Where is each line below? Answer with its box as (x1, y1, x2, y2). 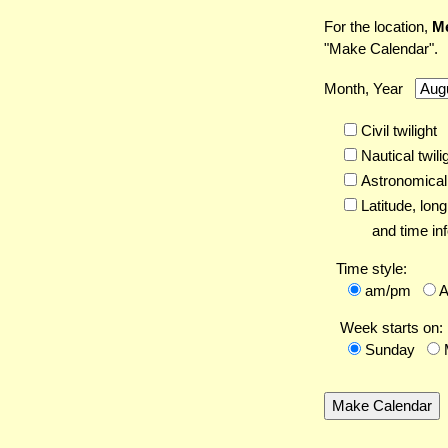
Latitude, (357, 197, 420, 215)
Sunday (365, 341, 415, 359)
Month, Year (324, 80, 415, 98)
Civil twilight (357, 122, 437, 140)
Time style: (336, 260, 407, 278)
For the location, (324, 18, 432, 36)
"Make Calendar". (324, 40, 438, 58)
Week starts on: (336, 319, 443, 337)
